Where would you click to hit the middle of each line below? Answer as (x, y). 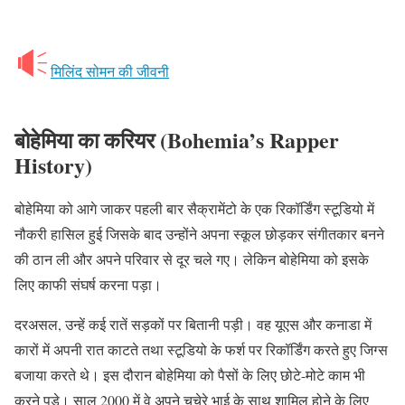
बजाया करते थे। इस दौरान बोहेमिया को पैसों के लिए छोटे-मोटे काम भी (190, 374)
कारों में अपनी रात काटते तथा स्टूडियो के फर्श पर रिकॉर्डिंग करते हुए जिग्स (201, 349)
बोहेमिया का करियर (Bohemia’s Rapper (177, 139)
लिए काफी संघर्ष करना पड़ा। (88, 284)
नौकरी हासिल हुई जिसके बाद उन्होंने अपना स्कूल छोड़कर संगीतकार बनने (199, 233)
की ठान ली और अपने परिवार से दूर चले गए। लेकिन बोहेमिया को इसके (192, 259)
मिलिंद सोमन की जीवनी (110, 71)
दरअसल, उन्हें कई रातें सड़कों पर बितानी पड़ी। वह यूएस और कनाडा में (193, 324)
